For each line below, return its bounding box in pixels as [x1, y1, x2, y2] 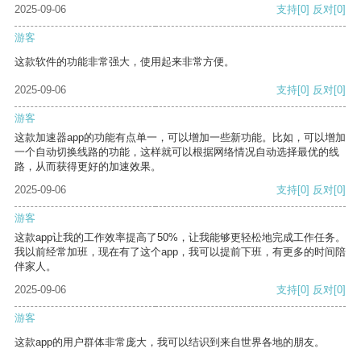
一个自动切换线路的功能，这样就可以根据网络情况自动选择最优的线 [15, 146, 339, 159]
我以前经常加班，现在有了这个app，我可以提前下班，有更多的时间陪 [15, 246, 346, 259]
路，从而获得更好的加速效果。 [15, 160, 161, 173]
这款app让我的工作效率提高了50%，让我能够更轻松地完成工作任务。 [15, 231, 346, 244]
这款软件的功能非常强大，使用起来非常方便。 [15, 56, 234, 68]
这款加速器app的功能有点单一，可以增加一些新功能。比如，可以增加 [15, 131, 346, 144]
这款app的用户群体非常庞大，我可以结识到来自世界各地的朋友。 [15, 336, 325, 349]
